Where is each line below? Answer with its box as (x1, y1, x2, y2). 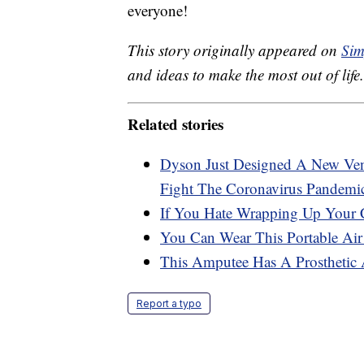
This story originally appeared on (128, 40, 341, 61)
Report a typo (136, 297, 201, 310)
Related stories (128, 112, 223, 135)
